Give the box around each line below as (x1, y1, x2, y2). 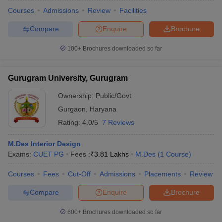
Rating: (58, 118, 82, 126)
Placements (144, 169, 181, 178)
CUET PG (33, 150, 64, 158)
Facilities (119, 6, 147, 14)
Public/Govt (96, 91, 131, 100)
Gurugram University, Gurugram (8, 73, 128, 82)
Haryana (90, 105, 116, 113)
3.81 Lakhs (94, 150, 129, 158)
